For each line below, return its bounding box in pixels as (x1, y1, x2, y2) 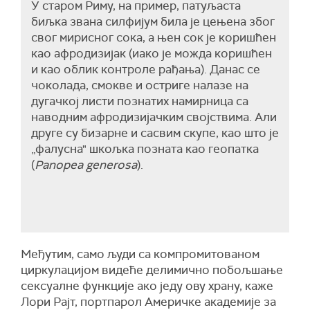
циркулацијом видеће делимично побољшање (21, 262, 283, 278)
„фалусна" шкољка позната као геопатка (31, 141, 259, 157)
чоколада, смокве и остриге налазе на (31, 77, 248, 93)
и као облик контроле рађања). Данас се (31, 62, 260, 77)
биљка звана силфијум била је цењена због (31, 14, 275, 30)
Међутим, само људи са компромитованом (21, 246, 259, 262)
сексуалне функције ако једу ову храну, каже (21, 278, 273, 294)
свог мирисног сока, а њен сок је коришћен (31, 30, 276, 46)
